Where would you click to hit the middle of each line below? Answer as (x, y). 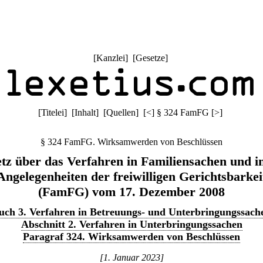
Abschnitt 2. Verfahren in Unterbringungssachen (131, 224)
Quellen (121, 112)
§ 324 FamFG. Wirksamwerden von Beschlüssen (131, 142)
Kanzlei (110, 58)
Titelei (53, 112)
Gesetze (150, 58)
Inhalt (85, 112)
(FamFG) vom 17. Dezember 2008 (131, 192)
